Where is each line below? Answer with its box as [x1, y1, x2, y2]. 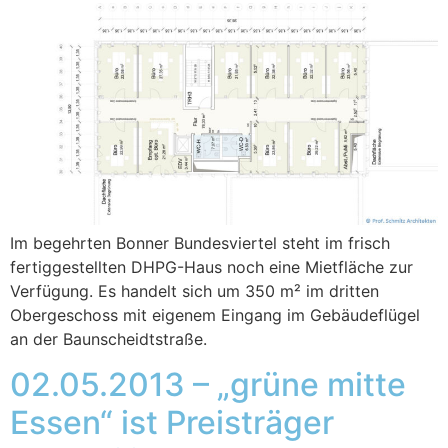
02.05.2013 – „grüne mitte [10, 364, 406, 404]
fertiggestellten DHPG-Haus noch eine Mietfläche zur [10, 257, 413, 278]
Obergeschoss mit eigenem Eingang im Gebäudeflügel [10, 305, 420, 326]
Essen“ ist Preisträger [10, 402, 334, 442]
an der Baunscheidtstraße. [10, 329, 207, 350]
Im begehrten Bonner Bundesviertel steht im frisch [10, 233, 390, 254]
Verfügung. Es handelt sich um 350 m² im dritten [10, 281, 379, 302]
